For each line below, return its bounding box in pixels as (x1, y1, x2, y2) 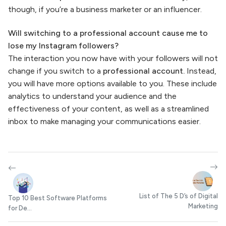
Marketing (188, 202, 218, 210)
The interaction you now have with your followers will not (8, 53, 218, 64)
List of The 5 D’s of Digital (139, 192, 218, 200)
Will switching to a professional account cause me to (8, 28, 208, 38)
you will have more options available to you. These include (8, 79, 217, 89)
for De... (8, 204, 32, 212)
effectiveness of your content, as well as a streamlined (8, 104, 209, 114)
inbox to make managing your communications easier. (8, 117, 201, 127)
